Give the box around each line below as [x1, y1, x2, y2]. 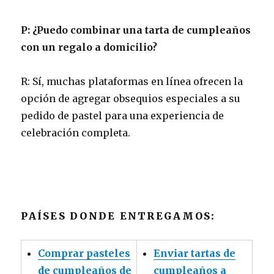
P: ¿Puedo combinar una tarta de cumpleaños [21, 23, 251, 36]
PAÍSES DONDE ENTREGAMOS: [21, 209, 216, 222]
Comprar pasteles [38, 246, 131, 259]
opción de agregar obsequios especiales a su [21, 92, 241, 105]
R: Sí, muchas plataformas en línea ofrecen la [21, 75, 243, 87]
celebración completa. [21, 126, 131, 139]
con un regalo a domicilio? [21, 40, 158, 53]
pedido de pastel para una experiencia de [21, 109, 224, 122]
